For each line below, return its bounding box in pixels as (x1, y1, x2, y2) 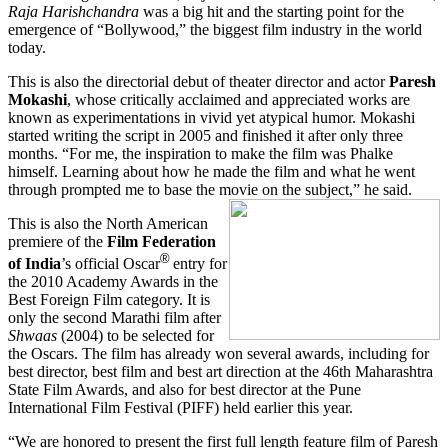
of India (8, 255, 61, 273)
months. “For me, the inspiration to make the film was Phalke (8, 144, 393, 162)
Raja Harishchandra (8, 2, 139, 20)
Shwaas (8, 327, 57, 345)
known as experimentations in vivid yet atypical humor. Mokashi (8, 108, 415, 126)
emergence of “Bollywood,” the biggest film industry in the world (8, 20, 422, 38)
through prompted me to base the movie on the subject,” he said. (8, 180, 412, 198)
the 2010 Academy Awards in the (8, 273, 218, 291)
